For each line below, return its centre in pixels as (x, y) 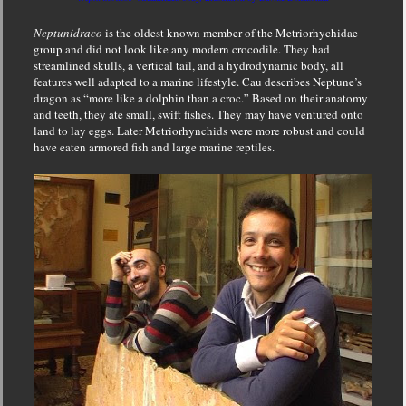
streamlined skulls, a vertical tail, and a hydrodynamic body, (180, 66)
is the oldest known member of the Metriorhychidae (230, 33)
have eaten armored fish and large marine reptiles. (154, 147)
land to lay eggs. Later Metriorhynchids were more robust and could (199, 131)
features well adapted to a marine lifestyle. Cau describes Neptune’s (197, 82)
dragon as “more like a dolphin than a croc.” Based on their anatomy (200, 98)
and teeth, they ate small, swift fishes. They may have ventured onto (198, 115)
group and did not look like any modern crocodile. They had (181, 49)
